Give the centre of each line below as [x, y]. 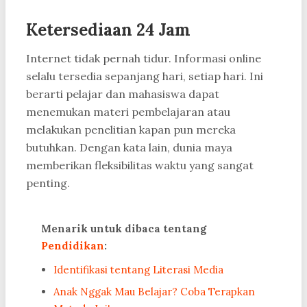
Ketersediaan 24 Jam [108, 30]
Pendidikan [73, 246]
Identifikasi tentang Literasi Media [138, 270]
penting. [48, 183]
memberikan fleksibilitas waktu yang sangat [140, 165]
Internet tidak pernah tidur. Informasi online [144, 59]
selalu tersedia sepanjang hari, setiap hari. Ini [145, 76]
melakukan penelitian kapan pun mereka [131, 130]
